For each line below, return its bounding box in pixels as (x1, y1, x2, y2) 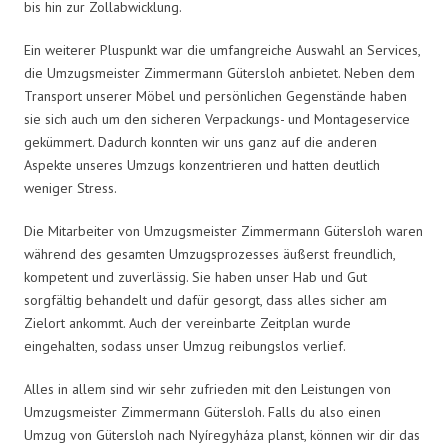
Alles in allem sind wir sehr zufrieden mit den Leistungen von (24, 379, 391, 398)
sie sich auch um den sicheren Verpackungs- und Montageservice (24, 109, 410, 128)
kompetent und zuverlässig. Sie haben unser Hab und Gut (24, 267, 367, 286)
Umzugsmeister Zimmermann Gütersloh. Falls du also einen (24, 402, 381, 421)
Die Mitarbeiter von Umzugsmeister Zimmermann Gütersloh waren (24, 221, 423, 240)
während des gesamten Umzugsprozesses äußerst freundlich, (24, 244, 395, 263)
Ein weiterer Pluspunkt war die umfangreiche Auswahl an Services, (24, 40, 420, 59)
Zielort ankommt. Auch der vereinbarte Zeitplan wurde (24, 313, 351, 332)
